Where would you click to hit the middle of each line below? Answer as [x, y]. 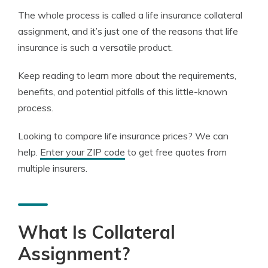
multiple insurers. [53, 168]
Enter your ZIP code [83, 152]
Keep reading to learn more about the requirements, [127, 75]
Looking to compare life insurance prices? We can [123, 136]
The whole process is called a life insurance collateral [130, 15]
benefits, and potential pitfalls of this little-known [123, 92]
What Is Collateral [97, 232]
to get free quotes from [176, 152]
